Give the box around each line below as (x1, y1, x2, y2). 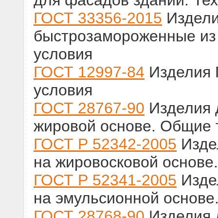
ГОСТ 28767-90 (34, 99, 145, 117)
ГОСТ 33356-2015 (34, 9, 162, 27)
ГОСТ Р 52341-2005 (34, 171, 177, 189)
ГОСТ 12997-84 (34, 63, 145, 81)
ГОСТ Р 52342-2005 (34, 135, 177, 153)
